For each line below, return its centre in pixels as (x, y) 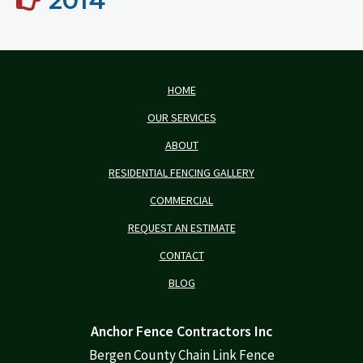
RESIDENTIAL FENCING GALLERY (181, 172)
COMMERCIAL (181, 200)
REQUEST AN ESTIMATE (181, 227)
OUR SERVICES (181, 117)
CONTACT (181, 255)
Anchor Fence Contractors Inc (181, 331)
